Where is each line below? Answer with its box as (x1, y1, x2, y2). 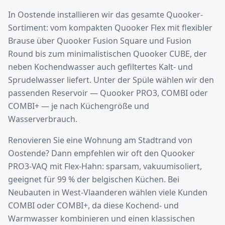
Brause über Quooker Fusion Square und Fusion (8, 35, 191, 46)
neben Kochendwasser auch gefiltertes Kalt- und (8, 61, 193, 72)
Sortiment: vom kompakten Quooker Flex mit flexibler (8, 22, 212, 33)
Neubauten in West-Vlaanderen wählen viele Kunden (8, 187, 207, 198)
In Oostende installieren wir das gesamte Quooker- (8, 9, 203, 20)
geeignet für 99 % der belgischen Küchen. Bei (8, 174, 179, 185)
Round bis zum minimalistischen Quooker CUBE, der (8, 48, 207, 59)
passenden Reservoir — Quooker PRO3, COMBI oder (8, 87, 208, 98)
